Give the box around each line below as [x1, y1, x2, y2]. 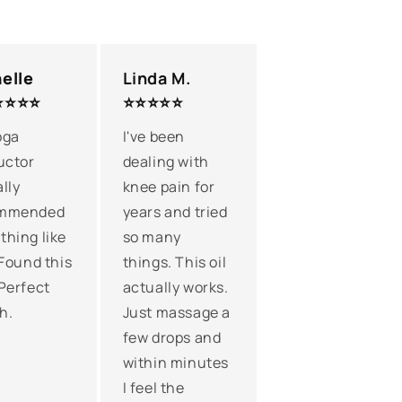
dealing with [122, 152, 209, 171]
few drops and [122, 328, 222, 347]
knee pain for [122, 177, 215, 197]
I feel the [122, 378, 185, 398]
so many [122, 227, 181, 247]
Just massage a [122, 302, 232, 322]
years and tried [122, 202, 228, 222]
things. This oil [122, 252, 227, 272]
